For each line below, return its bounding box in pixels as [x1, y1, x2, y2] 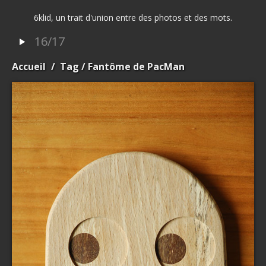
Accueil [12, 60, 46, 73]
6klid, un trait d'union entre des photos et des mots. [34, 12, 232, 23]
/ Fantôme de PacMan [79, 60, 185, 73]
